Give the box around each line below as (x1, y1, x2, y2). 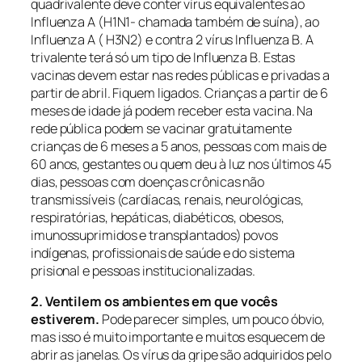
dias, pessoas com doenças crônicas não (31, 172, 265, 191)
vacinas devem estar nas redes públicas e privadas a (31, 65, 330, 84)
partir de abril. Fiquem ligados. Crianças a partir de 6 (31, 83, 328, 102)
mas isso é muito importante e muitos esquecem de (31, 328, 326, 347)
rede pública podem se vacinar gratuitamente (31, 119, 292, 137)
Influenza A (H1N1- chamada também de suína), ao (31, 12, 320, 31)
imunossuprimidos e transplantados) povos (31, 225, 278, 244)
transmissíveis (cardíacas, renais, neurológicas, (31, 190, 305, 208)
